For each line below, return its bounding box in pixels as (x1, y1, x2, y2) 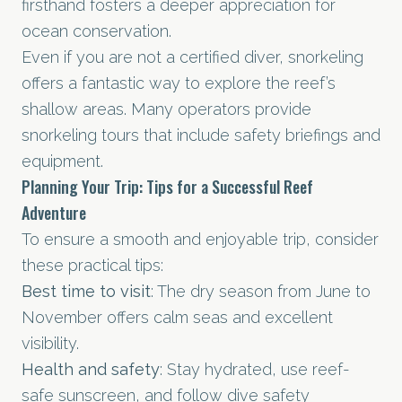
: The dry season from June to (151, 281, 371, 301)
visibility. (22, 333, 79, 353)
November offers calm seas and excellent (22, 307, 333, 327)
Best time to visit (22, 281, 151, 301)
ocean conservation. (22, 21, 171, 40)
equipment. (22, 151, 103, 170)
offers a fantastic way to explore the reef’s (22, 73, 336, 92)
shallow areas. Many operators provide (22, 99, 311, 118)
